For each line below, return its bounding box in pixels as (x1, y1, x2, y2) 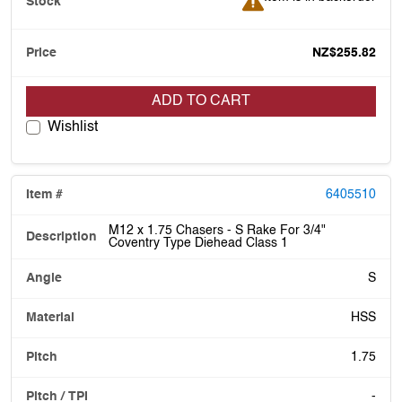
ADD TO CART (152, 93, 250, 109)
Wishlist (48, 119, 98, 135)
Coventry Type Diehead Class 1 (109, 236, 288, 249)
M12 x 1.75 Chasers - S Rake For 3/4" (109, 223, 326, 237)
